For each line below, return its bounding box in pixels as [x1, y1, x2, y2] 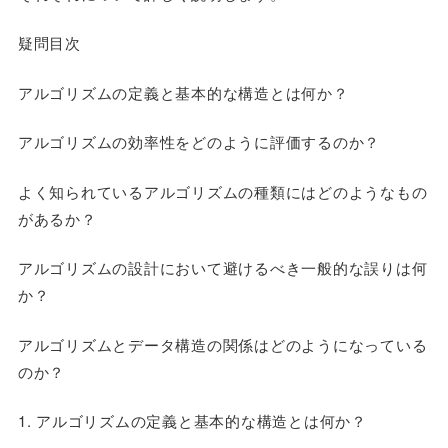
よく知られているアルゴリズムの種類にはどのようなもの [17, 180, 428, 202]
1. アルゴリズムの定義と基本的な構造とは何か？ [17, 410, 367, 431]
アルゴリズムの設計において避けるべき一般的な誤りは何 [17, 257, 428, 278]
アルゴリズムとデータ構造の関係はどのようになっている [17, 333, 428, 355]
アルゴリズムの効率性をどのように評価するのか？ [17, 131, 381, 152]
